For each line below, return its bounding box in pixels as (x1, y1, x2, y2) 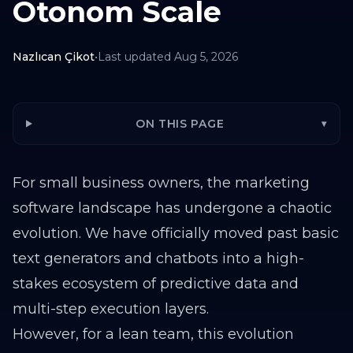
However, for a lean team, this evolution (13, 325, 294, 343)
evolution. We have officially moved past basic (13, 225, 339, 242)
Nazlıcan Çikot (13, 50, 95, 64)
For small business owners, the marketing (13, 174, 310, 191)
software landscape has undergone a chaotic (13, 199, 332, 217)
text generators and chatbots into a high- (13, 250, 304, 267)
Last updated (98, 50, 171, 64)
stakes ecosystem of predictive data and (13, 275, 299, 292)
